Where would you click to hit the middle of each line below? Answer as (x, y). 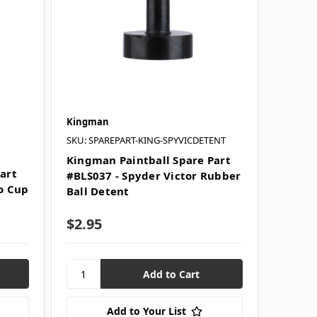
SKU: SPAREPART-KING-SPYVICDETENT (146, 140)
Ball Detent (98, 191)
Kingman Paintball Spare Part (148, 160)
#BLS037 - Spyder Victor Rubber (154, 176)
